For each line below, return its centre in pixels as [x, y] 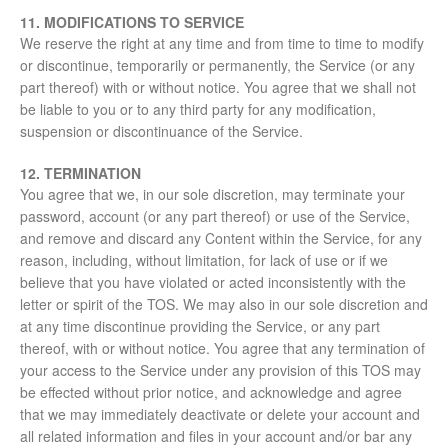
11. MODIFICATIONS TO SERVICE [132, 22]
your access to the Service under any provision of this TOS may [220, 370]
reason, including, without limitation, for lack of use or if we [204, 260]
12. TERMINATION [80, 173]
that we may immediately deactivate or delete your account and [220, 414]
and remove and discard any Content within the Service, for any [221, 238]
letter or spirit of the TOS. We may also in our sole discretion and [224, 304]
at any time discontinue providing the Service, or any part [200, 326]
